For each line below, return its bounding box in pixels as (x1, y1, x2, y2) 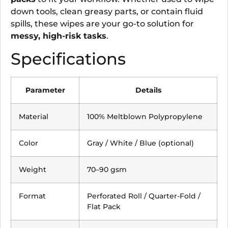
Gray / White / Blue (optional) (87, 138, 194, 148)
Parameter (25, 85, 65, 95)
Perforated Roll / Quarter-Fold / (87, 191, 201, 201)
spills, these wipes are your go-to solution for (11, 18, 194, 28)
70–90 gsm (87, 165, 127, 175)
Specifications (11, 49, 126, 69)
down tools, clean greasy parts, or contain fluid (11, 6, 203, 16)
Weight (19, 165, 46, 175)
